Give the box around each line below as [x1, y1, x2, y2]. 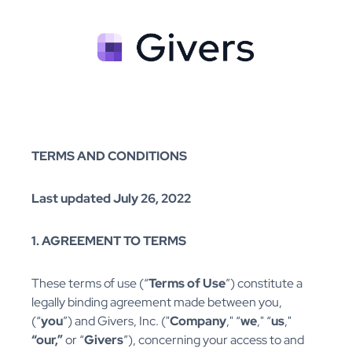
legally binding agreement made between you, [31, 294, 282, 311]
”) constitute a [225, 275, 302, 292]
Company [170, 313, 226, 330]
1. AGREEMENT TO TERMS [31, 233, 186, 250]
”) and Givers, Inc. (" [63, 313, 170, 330]
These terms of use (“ [31, 275, 148, 292]
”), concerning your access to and [123, 332, 304, 349]
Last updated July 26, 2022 [31, 190, 191, 207]
